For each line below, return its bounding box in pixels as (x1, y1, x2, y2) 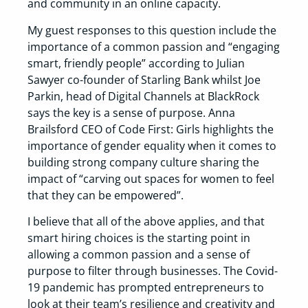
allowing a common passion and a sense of (27, 247, 250, 263)
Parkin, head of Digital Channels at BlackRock (27, 88, 259, 104)
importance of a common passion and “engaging (27, 38, 280, 54)
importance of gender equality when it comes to (27, 137, 276, 153)
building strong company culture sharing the (27, 154, 259, 170)
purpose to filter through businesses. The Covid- (27, 263, 278, 279)
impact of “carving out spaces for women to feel (27, 170, 274, 186)
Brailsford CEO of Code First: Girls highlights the (27, 121, 274, 137)
